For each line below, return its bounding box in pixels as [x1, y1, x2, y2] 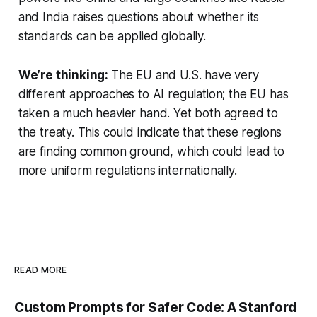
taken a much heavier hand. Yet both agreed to [18, 106, 279, 121]
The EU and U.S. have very [110, 68, 259, 83]
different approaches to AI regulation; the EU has [18, 87, 289, 102]
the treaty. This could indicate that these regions [18, 125, 282, 140]
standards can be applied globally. [18, 29, 209, 44]
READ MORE [14, 265, 67, 276]
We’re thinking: [18, 68, 111, 83]
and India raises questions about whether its [18, 10, 260, 25]
